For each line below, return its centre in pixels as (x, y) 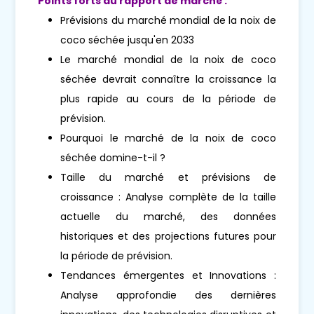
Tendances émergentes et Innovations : (168, 275)
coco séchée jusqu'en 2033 (128, 40)
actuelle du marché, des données (168, 216)
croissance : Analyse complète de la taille (168, 197)
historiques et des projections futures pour (168, 236)
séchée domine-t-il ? (113, 157)
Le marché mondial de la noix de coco (168, 59)
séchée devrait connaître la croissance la (168, 79)
